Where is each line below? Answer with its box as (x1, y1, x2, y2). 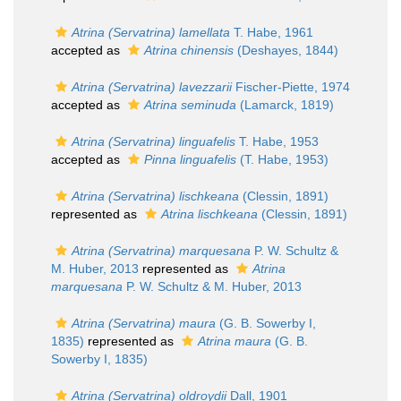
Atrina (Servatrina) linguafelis (72, 134, 235, 149)
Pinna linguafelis (144, 152, 236, 166)
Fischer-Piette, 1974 (232, 80, 350, 94)
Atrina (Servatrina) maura (72, 316, 216, 330)
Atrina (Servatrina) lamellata (72, 25, 230, 39)
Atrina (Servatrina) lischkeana (72, 189, 239, 203)
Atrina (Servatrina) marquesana (72, 243, 251, 258)
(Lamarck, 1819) (236, 98, 334, 112)
